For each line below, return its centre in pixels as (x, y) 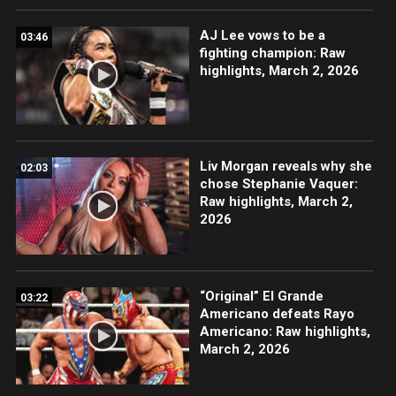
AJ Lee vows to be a (262, 36)
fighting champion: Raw (272, 53)
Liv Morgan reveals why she (286, 166)
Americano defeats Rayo (277, 313)
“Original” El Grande (261, 296)
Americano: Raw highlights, (285, 331)
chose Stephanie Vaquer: (278, 183)
